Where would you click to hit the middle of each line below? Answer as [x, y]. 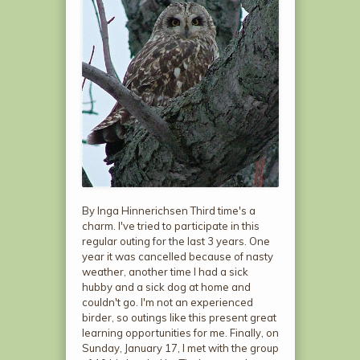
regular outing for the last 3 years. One [176, 241]
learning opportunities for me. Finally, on [180, 332]
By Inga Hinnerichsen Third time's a [168, 210]
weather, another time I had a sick [165, 271]
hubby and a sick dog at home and [166, 286]
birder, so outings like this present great [179, 317]
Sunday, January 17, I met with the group [180, 348]
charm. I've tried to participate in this [170, 225]
